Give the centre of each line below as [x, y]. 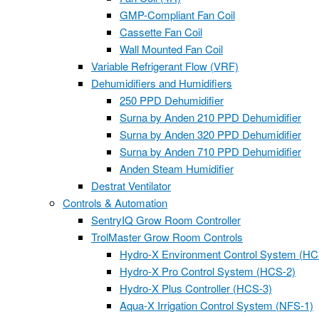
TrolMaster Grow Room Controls [167, 237]
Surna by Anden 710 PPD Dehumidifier [210, 151]
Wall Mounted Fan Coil [171, 49]
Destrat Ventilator [131, 185]
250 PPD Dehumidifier [172, 100]
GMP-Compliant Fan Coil [177, 15]
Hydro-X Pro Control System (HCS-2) [208, 271]
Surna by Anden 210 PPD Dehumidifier [210, 117]
